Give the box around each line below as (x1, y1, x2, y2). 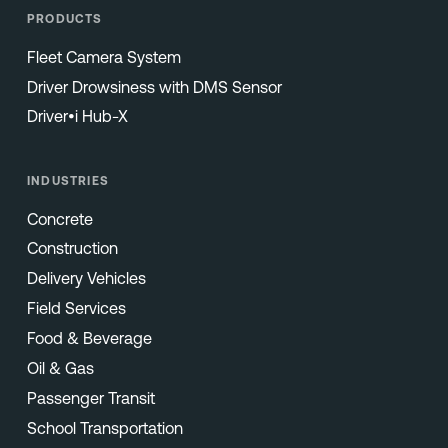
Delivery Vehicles (26, 269, 146, 288)
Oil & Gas (26, 358, 94, 377)
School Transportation (26, 418, 183, 437)
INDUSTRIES (26, 174, 110, 189)
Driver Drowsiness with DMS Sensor (26, 77, 282, 96)
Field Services (26, 299, 126, 318)
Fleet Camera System (26, 47, 181, 66)
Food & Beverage (26, 329, 152, 347)
